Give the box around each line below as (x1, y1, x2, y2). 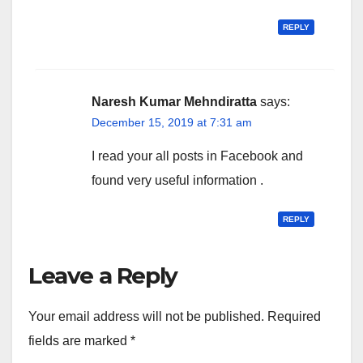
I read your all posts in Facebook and (92, 149, 303, 164)
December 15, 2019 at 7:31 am (92, 116, 252, 130)
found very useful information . (92, 173, 263, 188)
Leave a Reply (28, 261, 177, 289)
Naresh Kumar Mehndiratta (92, 95, 257, 109)
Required (267, 309, 321, 323)
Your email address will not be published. (28, 309, 264, 323)
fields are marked (28, 333, 130, 348)
